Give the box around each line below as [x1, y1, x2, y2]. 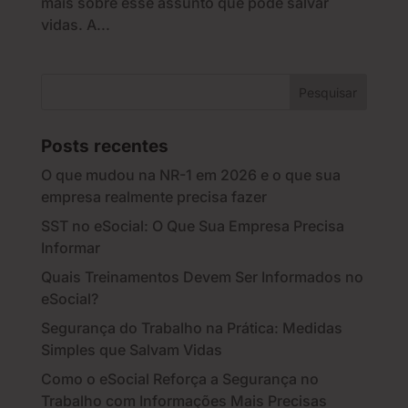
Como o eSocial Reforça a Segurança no [40, 370, 319, 389]
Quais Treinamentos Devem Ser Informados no [40, 268, 363, 287]
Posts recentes [40, 136, 168, 158]
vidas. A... [40, 15, 110, 35]
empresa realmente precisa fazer [40, 188, 267, 207]
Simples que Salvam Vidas [40, 341, 222, 360]
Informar [40, 239, 100, 258]
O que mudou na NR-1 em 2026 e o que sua [40, 166, 341, 185]
